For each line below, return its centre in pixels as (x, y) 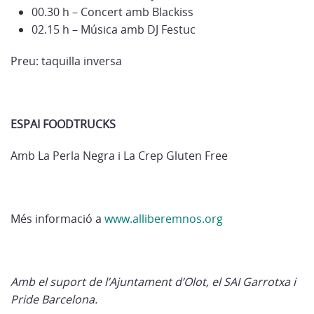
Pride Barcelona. (54, 299)
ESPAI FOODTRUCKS (63, 124)
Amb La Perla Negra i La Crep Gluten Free (119, 156)
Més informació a (57, 219)
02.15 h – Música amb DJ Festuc (114, 29)
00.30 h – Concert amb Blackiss (112, 12)
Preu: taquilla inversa (66, 61)
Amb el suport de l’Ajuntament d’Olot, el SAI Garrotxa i (153, 282)
